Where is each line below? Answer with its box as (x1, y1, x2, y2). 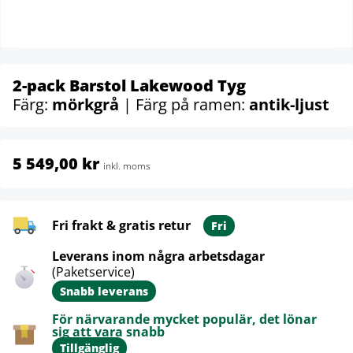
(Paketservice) (52, 263, 135, 281)
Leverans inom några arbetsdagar (52, 247, 265, 265)
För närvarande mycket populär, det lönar (52, 310, 317, 328)
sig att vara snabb (52, 323, 165, 340)
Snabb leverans (60, 284, 148, 299)
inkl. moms (103, 159, 150, 173)
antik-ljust (249, 94, 329, 115)
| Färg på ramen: (123, 94, 249, 115)
